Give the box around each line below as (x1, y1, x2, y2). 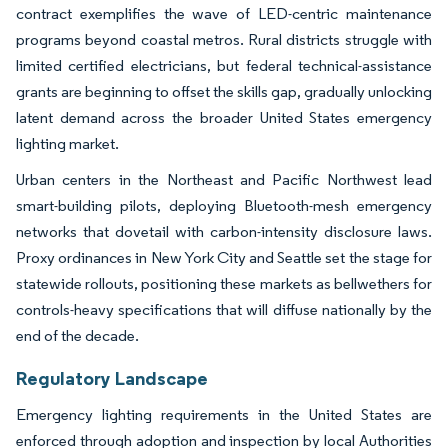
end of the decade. (16, 325, 139, 345)
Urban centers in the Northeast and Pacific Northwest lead (16, 169, 432, 189)
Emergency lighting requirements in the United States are (16, 404, 432, 424)
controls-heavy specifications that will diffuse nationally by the (16, 299, 432, 319)
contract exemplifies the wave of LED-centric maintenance (16, 3, 432, 23)
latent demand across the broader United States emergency (16, 107, 432, 127)
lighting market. (16, 133, 119, 153)
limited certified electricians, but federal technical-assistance (16, 55, 432, 75)
